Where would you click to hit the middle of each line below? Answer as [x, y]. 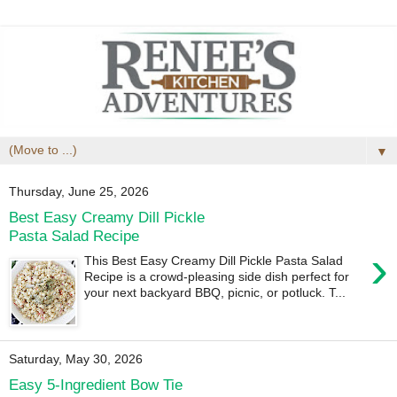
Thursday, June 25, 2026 [79, 192]
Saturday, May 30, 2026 [76, 359]
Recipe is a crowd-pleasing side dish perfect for [217, 277]
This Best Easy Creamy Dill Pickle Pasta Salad [214, 261]
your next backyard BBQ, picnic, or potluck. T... [215, 293]
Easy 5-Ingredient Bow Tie [96, 384]
